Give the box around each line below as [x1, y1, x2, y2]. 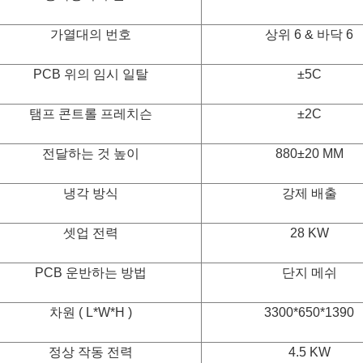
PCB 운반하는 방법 [35, 266, 147, 280]
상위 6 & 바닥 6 [265, 28, 353, 41]
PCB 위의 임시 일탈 [33, 67, 148, 81]
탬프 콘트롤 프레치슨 [29, 107, 152, 121]
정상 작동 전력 [49, 345, 133, 359]
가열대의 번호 [50, 28, 131, 41]
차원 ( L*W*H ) [49, 305, 132, 319]
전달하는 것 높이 [42, 147, 139, 160]
